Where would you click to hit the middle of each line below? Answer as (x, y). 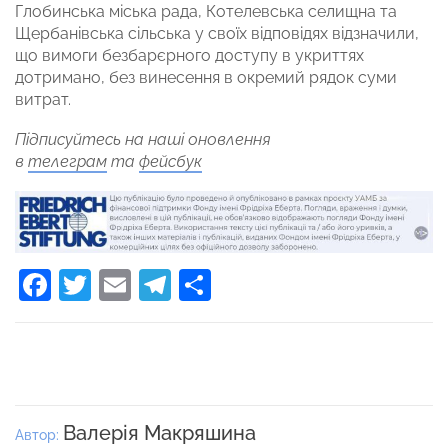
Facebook (124, 284)
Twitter (142, 284)
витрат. (45, 99)
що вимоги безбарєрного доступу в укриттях (189, 55)
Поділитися (298, 284)
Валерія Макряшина (159, 432)
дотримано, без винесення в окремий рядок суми (206, 77)
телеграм (67, 161)
